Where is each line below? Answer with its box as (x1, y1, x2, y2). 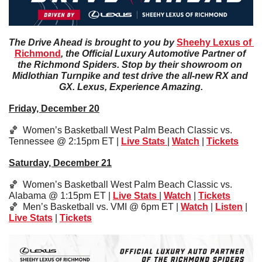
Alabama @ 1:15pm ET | (9, 190, 113, 201)
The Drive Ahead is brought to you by (9, 37, 177, 47)
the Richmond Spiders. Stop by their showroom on (18, 59, 242, 70)
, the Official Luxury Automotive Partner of (60, 48, 246, 58)
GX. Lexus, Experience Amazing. (59, 81, 203, 92)
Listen (215, 201, 243, 212)
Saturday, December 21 (9, 157, 112, 168)
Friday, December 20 (9, 103, 99, 113)
